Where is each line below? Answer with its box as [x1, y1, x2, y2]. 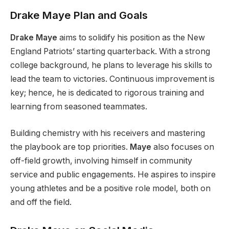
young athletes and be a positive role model [10, 183, 176, 193]
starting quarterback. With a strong [75, 47, 210, 57]
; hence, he [24, 88, 68, 98]
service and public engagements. [10, 169, 138, 179]
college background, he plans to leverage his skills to [10, 60, 212, 71]
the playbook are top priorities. [10, 142, 130, 152]
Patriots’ [43, 47, 75, 57]
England [10, 47, 43, 57]
